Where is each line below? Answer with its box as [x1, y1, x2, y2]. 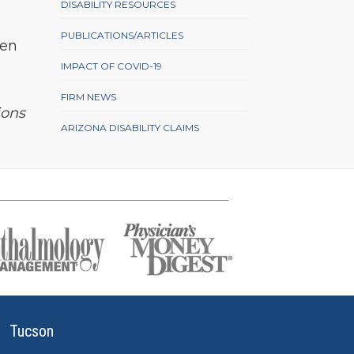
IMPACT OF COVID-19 [61, 60, 163, 73]
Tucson [9, 321, 55, 341]
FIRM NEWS [61, 91, 117, 104]
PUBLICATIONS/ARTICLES [61, 29, 184, 42]
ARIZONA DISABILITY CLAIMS [61, 122, 200, 134]
